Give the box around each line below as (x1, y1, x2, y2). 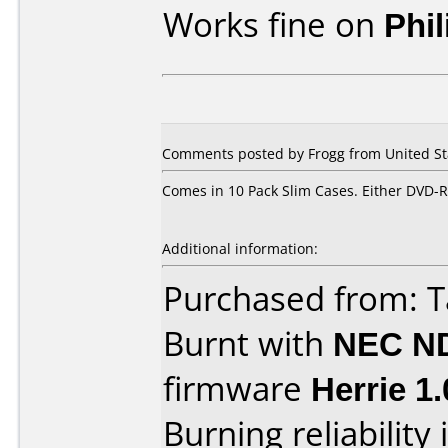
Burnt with (163, 321, 333, 366)
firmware (163, 366, 311, 411)
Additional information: (162, 239, 318, 258)
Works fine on (163, 2, 384, 47)
